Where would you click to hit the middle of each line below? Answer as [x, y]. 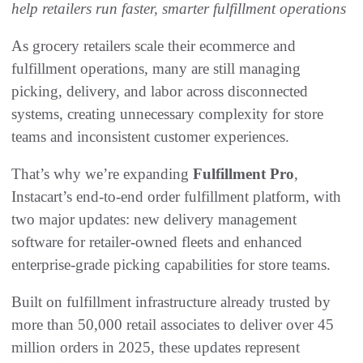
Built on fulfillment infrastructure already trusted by [171, 302]
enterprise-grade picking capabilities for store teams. [171, 265]
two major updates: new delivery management [154, 220]
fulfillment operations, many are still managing [156, 69]
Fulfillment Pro [243, 174]
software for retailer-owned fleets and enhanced [157, 242]
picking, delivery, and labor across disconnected [160, 92]
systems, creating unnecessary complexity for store [167, 114]
